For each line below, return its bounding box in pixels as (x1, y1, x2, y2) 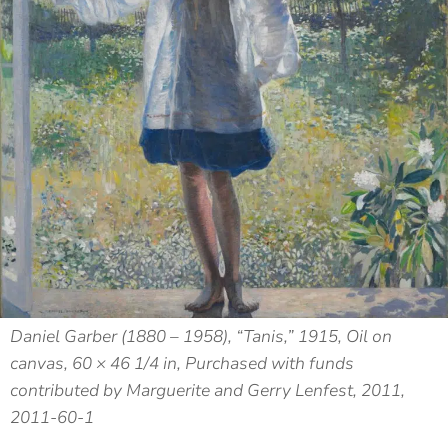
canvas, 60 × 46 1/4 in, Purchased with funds (10, 352, 354, 376)
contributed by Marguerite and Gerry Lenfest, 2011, (10, 379, 405, 403)
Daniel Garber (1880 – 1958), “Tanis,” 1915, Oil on (10, 325, 392, 349)
